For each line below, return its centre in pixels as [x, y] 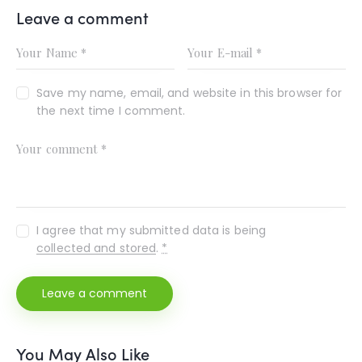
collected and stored [97, 248]
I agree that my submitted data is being [152, 231]
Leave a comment [82, 17]
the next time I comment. [111, 110]
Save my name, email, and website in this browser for [189, 93]
